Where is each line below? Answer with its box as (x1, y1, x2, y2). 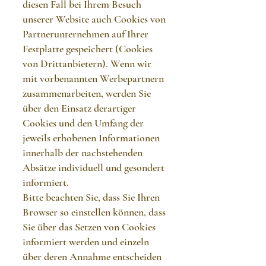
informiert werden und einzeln (23, 235, 149, 248)
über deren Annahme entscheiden (23, 250, 161, 263)
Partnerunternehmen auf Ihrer (23, 27, 148, 40)
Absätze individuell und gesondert (23, 161, 164, 174)
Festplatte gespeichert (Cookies (23, 42, 153, 55)
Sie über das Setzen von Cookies (23, 220, 156, 233)
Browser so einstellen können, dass (23, 205, 166, 218)
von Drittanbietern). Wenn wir (23, 57, 151, 70)
